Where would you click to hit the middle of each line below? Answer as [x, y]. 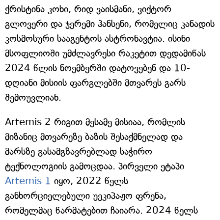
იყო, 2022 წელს [90, 181]
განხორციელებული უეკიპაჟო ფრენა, [86, 196]
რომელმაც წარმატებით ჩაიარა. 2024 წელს [101, 211]
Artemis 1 [28, 181]
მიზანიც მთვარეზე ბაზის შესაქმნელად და [94, 137]
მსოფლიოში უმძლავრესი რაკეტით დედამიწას [105, 54]
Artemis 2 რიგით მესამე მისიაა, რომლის [95, 122]
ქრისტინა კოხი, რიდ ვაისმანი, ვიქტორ [88, 9]
